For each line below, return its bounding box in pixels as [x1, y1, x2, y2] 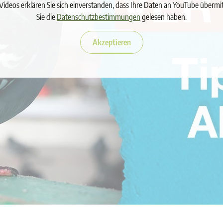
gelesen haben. [140, 11, 187, 22]
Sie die [36, 11, 57, 22]
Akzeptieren [92, 37, 131, 47]
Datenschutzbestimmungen [57, 11, 140, 22]
